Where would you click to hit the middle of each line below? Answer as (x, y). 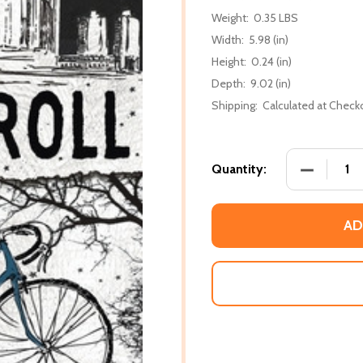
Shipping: (235, 105)
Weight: (230, 17)
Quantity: (239, 169)
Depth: (228, 83)
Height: (229, 61)
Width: (228, 39)
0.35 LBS (276, 17)
